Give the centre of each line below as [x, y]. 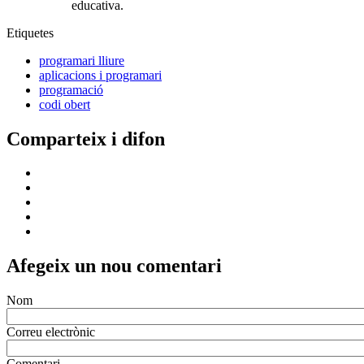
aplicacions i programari [100, 75]
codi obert [65, 104]
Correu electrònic [51, 332]
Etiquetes [30, 32]
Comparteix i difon [86, 139]
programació [71, 89]
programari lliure [82, 60]
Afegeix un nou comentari [114, 266]
